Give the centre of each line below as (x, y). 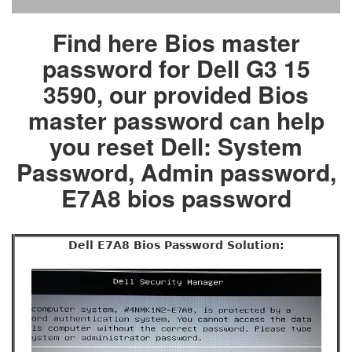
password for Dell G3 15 (176, 68)
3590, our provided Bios (176, 93)
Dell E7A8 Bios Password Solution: (176, 245)
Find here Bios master (176, 42)
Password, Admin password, (176, 171)
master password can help (176, 119)
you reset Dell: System (176, 145)
